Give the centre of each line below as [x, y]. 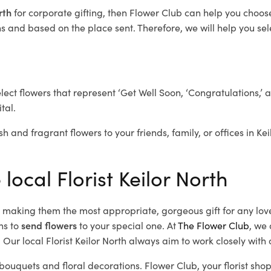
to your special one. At [127, 225]
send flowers [49, 225]
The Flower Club [214, 225]
